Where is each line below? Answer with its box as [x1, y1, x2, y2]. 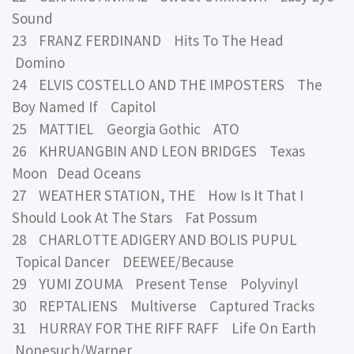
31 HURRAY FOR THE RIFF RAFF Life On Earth [12, 318, 322, 337]
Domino [12, 52, 65, 72]
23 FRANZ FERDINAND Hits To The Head [12, 30, 290, 50]
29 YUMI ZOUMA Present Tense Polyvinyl [12, 273, 298, 293]
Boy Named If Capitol [12, 96, 156, 116]
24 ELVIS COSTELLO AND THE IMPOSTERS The [12, 74, 322, 94]
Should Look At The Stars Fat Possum [12, 207, 258, 227]
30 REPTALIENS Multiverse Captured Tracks [12, 296, 314, 315]
